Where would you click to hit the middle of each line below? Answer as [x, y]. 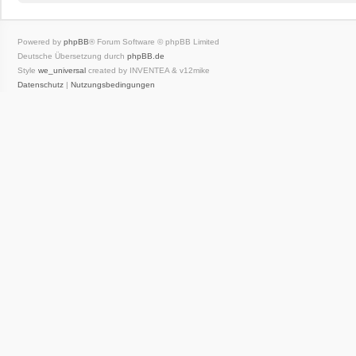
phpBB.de [146, 56]
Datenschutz [41, 85]
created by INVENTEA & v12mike [148, 70]
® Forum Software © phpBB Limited [154, 42]
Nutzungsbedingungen [113, 85]
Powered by [41, 42]
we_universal [62, 70]
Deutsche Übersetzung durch [72, 56]
